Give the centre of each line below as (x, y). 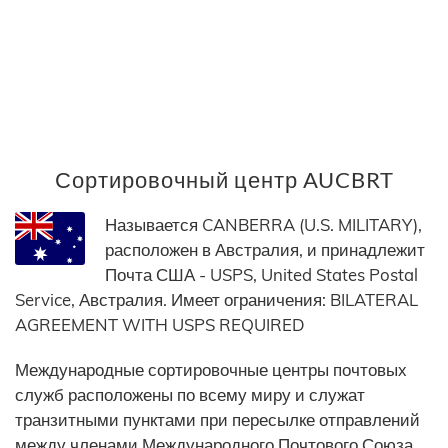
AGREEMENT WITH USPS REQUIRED (160, 325)
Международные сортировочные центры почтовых (211, 370)
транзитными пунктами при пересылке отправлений (217, 420)
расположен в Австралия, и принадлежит (265, 250)
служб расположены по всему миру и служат (190, 395)
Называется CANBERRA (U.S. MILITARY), (263, 225)
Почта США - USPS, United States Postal (261, 275)
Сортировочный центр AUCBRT (224, 180)
